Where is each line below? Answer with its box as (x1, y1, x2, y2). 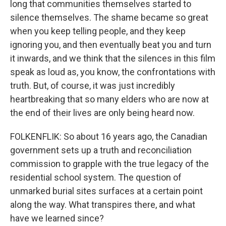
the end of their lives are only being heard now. (10, 107, 195, 118)
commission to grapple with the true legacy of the (10, 158, 209, 169)
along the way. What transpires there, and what (10, 199, 195, 210)
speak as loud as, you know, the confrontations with (10, 67, 215, 77)
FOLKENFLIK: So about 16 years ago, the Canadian (10, 131, 207, 142)
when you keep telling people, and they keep (10, 26, 186, 36)
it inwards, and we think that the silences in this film (10, 53, 215, 64)
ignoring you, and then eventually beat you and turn (10, 39, 211, 50)
